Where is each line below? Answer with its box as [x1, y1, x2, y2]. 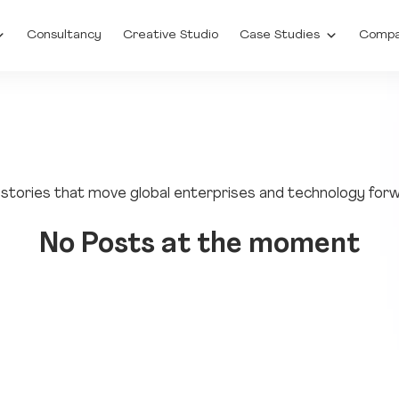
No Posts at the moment [39, 231, 360, 260]
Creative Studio [123, 28, 218, 42]
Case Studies [240, 28, 320, 42]
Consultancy [27, 28, 102, 42]
